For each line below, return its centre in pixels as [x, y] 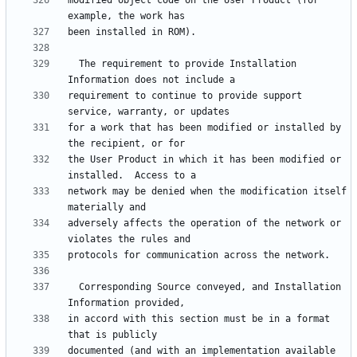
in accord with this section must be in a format [199, 319]
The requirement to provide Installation [73, 64]
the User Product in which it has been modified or [204, 160]
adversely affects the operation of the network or [204, 224]
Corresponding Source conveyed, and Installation [73, 287]
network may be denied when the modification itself [207, 192]
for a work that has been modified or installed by [204, 128]
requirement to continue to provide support [185, 96]
